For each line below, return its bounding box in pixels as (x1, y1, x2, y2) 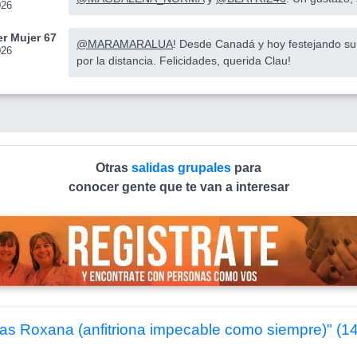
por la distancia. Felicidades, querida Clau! (76, 54, 291, 68)
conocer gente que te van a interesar (68, 180, 289, 194)
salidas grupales (131, 161, 234, 175)
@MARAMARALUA (76, 37, 173, 51)
